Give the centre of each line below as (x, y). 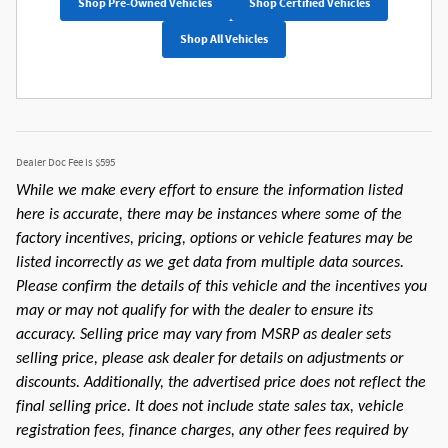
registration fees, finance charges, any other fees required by (212, 430)
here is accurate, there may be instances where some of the (209, 214)
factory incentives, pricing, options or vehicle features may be (214, 238)
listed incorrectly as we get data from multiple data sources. (210, 262)
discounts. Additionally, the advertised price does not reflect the (221, 382)
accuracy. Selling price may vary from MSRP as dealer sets (203, 334)
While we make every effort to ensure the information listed (209, 190)
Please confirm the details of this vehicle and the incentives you (221, 286)
